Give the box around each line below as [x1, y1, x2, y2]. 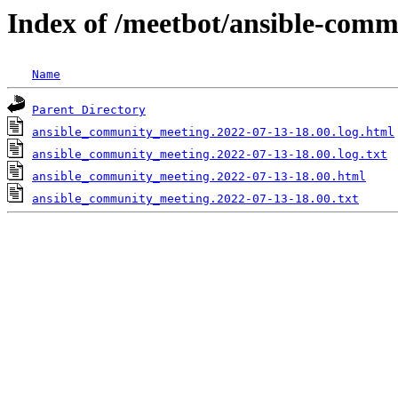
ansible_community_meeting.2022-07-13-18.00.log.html [32, 125, 394, 139]
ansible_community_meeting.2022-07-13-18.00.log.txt [32, 147, 387, 162]
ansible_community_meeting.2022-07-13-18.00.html [32, 170, 366, 184]
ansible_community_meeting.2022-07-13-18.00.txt [32, 192, 359, 206]
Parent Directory [32, 103, 146, 117]
